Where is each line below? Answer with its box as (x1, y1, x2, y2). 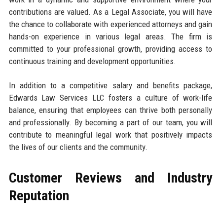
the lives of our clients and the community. (8, 142, 147, 152)
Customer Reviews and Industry (8, 170, 213, 186)
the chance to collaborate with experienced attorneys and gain (8, 19, 213, 30)
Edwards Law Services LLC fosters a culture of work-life (8, 93, 213, 103)
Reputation (8, 187, 69, 204)
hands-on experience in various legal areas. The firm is (8, 32, 213, 42)
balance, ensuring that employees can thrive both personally (8, 105, 213, 115)
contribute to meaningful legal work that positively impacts (8, 130, 213, 140)
